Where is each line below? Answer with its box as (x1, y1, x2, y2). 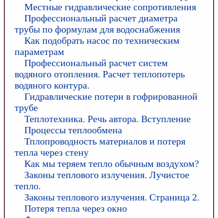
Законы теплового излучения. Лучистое (24, 169, 189, 180)
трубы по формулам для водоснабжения (15, 24, 180, 35)
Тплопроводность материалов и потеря (24, 136, 185, 146)
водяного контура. (15, 80, 90, 91)
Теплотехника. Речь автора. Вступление (24, 113, 191, 124)
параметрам (15, 46, 64, 57)
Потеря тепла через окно (24, 203, 127, 214)
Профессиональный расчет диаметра (24, 13, 178, 23)
